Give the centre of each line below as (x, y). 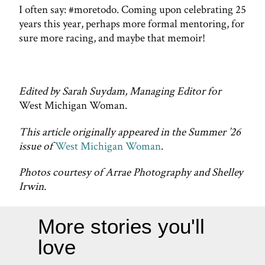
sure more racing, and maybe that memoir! (112, 38)
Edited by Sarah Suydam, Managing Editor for (120, 91)
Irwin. (33, 187)
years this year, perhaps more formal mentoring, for (132, 24)
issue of (36, 146)
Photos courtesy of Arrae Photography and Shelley (131, 173)
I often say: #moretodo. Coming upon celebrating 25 (132, 10)
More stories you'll (121, 227)
